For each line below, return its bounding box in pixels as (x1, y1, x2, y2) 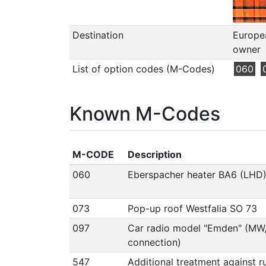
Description (127, 148, 182, 160)
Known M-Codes (69, 102, 220, 125)
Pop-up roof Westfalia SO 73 (127, 202, 257, 214)
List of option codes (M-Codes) (72, 62, 215, 75)
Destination (72, 28, 123, 41)
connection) (127, 236, 181, 248)
